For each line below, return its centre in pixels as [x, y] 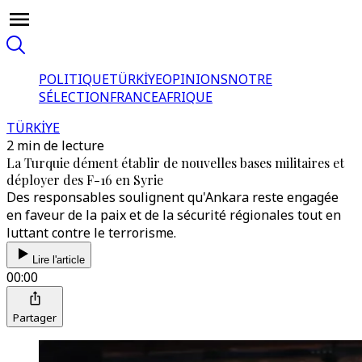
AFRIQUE [185, 97]
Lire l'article [59, 260]
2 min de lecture [55, 145]
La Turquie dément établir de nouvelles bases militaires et [175, 163]
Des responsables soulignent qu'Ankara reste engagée [173, 197]
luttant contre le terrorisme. [91, 233]
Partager [35, 318]
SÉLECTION [74, 97]
